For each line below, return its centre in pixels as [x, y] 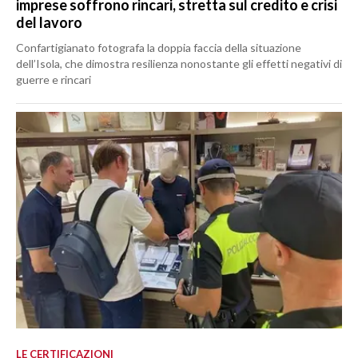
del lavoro [49, 23]
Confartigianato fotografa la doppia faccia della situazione [159, 48]
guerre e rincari [54, 80]
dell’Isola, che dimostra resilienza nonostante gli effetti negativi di [179, 64]
